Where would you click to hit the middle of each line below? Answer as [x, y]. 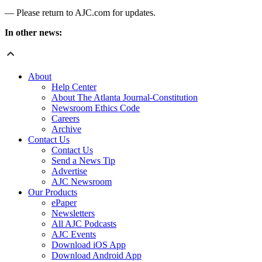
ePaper [64, 203]
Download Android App [96, 256]
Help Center [74, 87]
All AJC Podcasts [84, 224]
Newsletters [73, 213]
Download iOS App [89, 245]
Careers [65, 119]
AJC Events [74, 235]
